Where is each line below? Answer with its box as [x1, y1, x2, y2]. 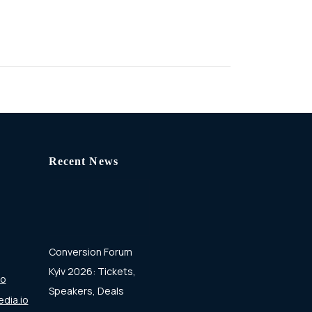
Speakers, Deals [48, 283, 124, 297]
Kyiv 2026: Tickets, [48, 264, 136, 278]
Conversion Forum [48, 244, 132, 258]
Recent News [48, 155, 119, 167]
